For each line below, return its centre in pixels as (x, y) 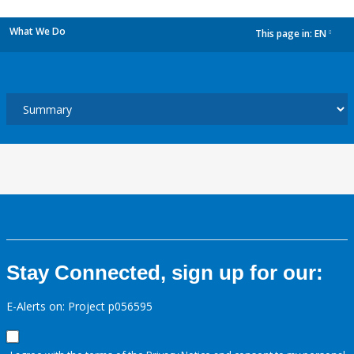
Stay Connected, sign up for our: (165, 273)
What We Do (38, 31)
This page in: (285, 34)
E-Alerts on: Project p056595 (79, 306)
